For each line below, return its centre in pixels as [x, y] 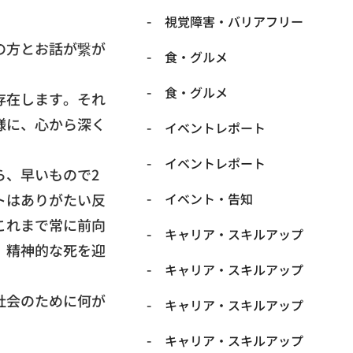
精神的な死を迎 [56, 250]
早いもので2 [60, 174]
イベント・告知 [208, 199]
